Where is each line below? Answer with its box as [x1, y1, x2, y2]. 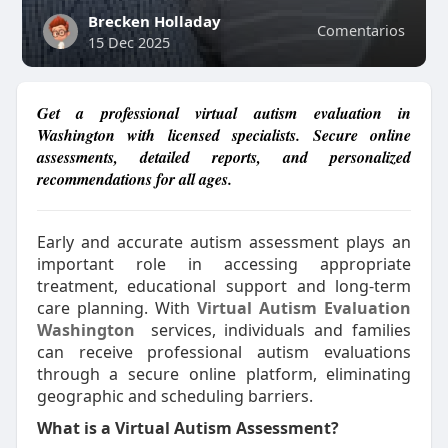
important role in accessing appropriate [36, 253, 412, 275]
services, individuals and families [141, 319, 412, 341]
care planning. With [36, 297, 198, 319]
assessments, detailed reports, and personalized [36, 146, 412, 168]
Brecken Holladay [87, 11, 221, 31]
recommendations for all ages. [36, 168, 232, 190]
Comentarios [317, 20, 406, 40]
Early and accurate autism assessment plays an [36, 231, 412, 253]
